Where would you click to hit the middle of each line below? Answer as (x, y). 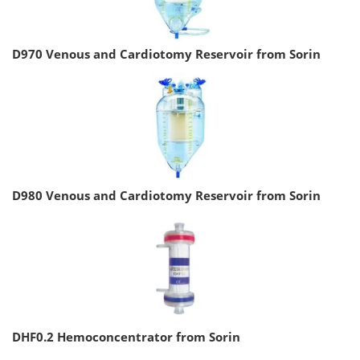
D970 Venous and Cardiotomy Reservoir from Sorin (166, 53)
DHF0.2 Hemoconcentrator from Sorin (126, 336)
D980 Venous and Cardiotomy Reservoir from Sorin (166, 195)
